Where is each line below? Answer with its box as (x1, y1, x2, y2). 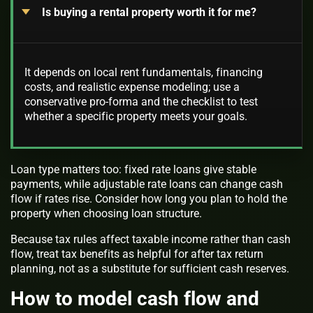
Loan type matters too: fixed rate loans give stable (10, 163, 256, 177)
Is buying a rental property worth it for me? (41, 5, 256, 19)
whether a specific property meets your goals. (24, 110, 247, 124)
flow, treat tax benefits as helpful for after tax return (10, 247, 263, 261)
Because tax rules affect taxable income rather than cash (10, 233, 291, 247)
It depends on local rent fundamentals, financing (24, 66, 263, 80)
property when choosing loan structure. (10, 207, 202, 221)
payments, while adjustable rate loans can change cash (10, 177, 283, 191)
